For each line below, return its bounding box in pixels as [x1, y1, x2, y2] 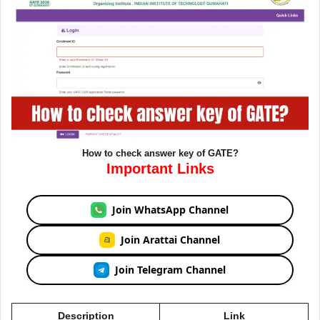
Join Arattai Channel [121, 233, 221, 247]
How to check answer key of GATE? [81, 147, 239, 159]
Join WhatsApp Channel [112, 203, 229, 217]
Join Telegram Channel [115, 263, 226, 277]
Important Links [106, 160, 214, 176]
